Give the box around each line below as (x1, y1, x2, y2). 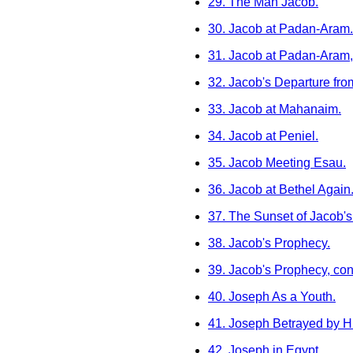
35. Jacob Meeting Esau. (208, 156, 346, 169)
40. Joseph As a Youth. (208, 290, 336, 303)
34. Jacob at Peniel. (208, 129, 318, 143)
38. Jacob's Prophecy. (208, 236, 330, 250)
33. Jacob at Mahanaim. (208, 102, 341, 116)
